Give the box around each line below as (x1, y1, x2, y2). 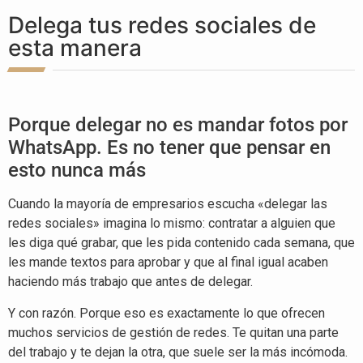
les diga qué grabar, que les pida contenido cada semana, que (8, 235, 355, 251)
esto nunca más (8, 159, 146, 182)
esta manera (8, 34, 142, 62)
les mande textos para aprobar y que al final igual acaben (8, 254, 328, 271)
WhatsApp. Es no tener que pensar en (8, 136, 331, 160)
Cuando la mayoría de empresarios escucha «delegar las (8, 196, 327, 212)
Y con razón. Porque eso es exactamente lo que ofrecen (8, 305, 325, 321)
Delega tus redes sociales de (8, 11, 316, 40)
